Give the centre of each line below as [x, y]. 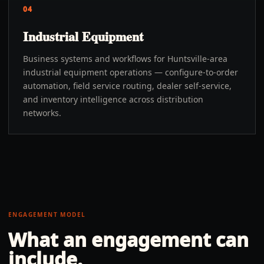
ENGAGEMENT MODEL [47, 214]
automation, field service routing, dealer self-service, [127, 86]
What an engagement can [128, 240]
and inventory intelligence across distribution [113, 99]
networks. [42, 113]
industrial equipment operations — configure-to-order [131, 72]
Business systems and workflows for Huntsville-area [125, 59]
